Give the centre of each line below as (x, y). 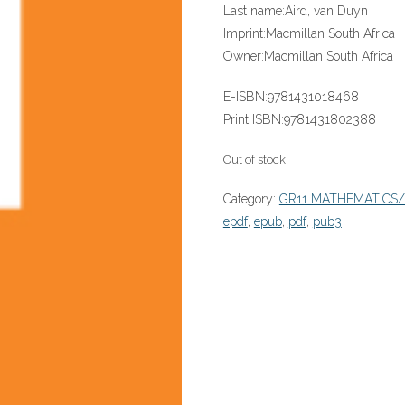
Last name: (254, 11)
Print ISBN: (253, 120)
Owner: (243, 57)
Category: (251, 199)
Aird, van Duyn (326, 11)
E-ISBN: (245, 97)
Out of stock (254, 160)
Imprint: (244, 34)
